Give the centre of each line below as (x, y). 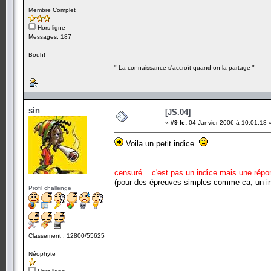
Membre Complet (52, 10)
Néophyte (42, 253)
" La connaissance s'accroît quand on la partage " (184, 67)
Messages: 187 (50, 36)
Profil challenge (50, 188)
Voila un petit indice (161, 143)
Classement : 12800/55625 (67, 235)
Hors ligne (51, 27)
